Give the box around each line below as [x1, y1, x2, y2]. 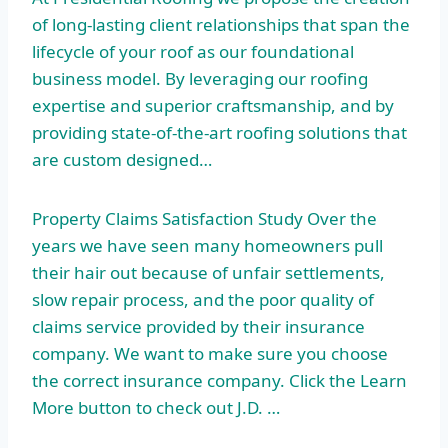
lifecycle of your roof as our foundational [32, 40, 354, 64]
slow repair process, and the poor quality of [32, 288, 374, 312]
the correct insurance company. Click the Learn [32, 369, 407, 393]
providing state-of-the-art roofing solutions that [32, 121, 407, 145]
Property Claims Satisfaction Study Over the [32, 207, 377, 231]
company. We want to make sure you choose [32, 342, 388, 366]
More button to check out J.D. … [32, 396, 280, 420]
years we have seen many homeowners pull [32, 234, 383, 258]
